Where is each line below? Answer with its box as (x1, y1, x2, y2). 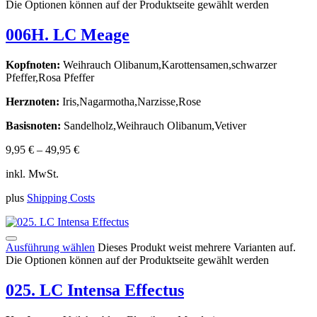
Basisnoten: (6, 120, 61, 132)
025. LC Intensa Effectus (6, 281, 184, 300)
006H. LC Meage (6, 25, 129, 45)
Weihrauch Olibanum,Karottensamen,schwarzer (60, 59, 277, 71)
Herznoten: (6, 96, 59, 108)
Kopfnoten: (6, 59, 60, 71)
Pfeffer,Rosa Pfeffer (6, 71, 94, 84)
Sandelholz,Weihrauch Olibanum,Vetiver (61, 120, 246, 132)
